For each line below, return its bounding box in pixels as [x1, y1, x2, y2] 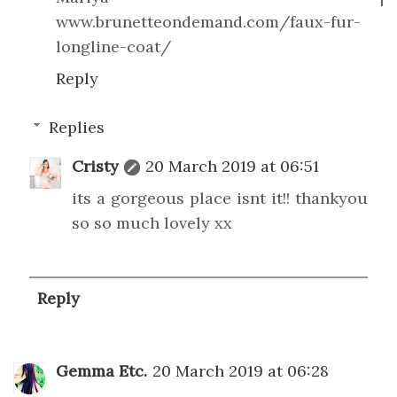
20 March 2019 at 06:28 [152, 361, 329, 382]
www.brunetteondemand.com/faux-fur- [56, 11, 361, 32]
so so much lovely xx [72, 212, 232, 233]
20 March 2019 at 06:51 [145, 155, 319, 176]
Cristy [72, 155, 119, 176]
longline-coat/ [56, 35, 171, 57]
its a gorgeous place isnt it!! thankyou [72, 187, 368, 208]
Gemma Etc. [56, 361, 147, 382]
